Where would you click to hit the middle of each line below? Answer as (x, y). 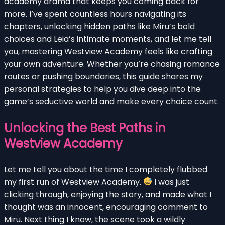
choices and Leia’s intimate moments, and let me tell (108, 39)
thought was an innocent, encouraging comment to (106, 207)
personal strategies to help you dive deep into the (102, 89)
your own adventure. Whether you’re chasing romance (112, 64)
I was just (171, 182)
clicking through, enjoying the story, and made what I (108, 194)
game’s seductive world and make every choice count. (111, 101)
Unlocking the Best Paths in (85, 128)
